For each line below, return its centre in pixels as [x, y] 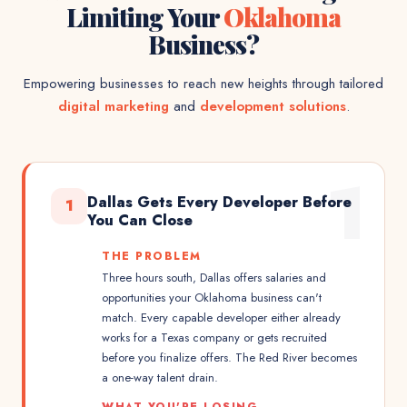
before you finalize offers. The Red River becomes [229, 357]
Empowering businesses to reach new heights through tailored [203, 84]
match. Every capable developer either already [221, 318]
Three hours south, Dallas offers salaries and [214, 278]
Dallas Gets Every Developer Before [219, 202]
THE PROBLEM [152, 256]
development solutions [273, 106]
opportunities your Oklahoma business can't [212, 298]
